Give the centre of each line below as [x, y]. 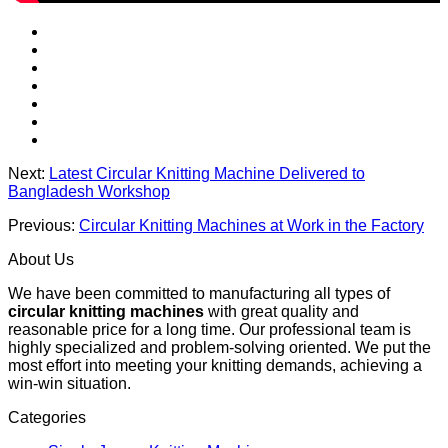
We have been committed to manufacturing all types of [199, 293]
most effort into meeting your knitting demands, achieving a [215, 365]
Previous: [43, 225]
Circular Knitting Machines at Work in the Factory [251, 225]
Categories [47, 417]
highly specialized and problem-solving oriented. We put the [219, 347]
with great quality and [281, 311]
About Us [41, 259]
